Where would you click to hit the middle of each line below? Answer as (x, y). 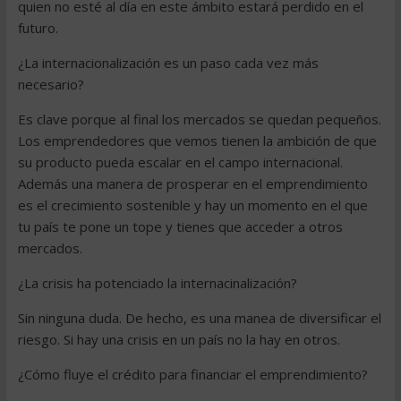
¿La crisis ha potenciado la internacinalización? (157, 283)
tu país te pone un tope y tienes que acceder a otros (180, 226)
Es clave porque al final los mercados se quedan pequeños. (199, 119)
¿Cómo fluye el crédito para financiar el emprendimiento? (192, 374)
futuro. (38, 28)
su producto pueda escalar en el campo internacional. (180, 162)
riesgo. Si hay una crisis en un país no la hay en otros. (179, 339)
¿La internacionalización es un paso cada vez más (168, 63)
